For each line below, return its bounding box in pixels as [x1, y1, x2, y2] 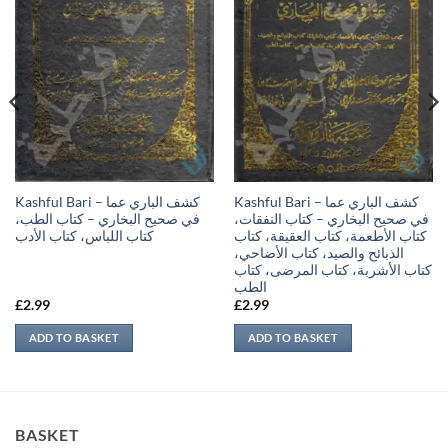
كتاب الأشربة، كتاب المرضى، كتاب [233, 261, 432, 278]
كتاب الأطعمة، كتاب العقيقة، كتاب [233, 227, 427, 244]
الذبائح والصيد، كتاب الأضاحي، [233, 244, 404, 261]
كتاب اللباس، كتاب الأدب [14, 227, 154, 244]
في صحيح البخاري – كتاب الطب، [14, 210, 200, 227]
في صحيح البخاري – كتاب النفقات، [233, 210, 429, 227]
